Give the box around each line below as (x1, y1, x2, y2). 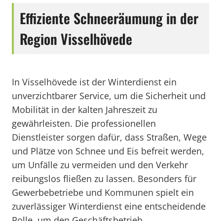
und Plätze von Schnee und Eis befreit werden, (12, 145, 204, 157)
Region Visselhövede (20, 29, 132, 49)
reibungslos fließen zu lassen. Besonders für (12, 173, 196, 184)
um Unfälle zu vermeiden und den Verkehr (12, 159, 188, 171)
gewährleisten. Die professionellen (12, 117, 156, 129)
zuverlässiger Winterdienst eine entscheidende (12, 200, 206, 212)
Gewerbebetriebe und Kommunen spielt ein (12, 186, 194, 198)
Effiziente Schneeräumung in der (20, 8, 198, 28)
